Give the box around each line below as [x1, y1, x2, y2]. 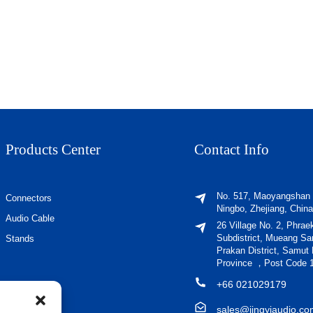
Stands [6, 233, 34, 244]
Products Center [6, 140, 101, 158]
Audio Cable [6, 212, 54, 224]
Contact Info [194, 140, 269, 158]
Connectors [6, 192, 52, 203]
